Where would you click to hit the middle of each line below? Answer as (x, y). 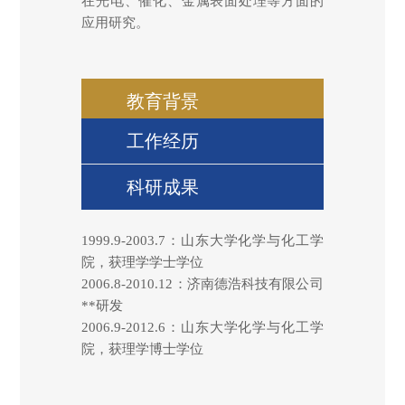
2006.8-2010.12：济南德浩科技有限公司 (202, 283)
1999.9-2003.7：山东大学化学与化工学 (202, 240)
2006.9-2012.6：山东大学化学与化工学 (202, 327)
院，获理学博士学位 (143, 348)
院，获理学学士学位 (143, 262)
